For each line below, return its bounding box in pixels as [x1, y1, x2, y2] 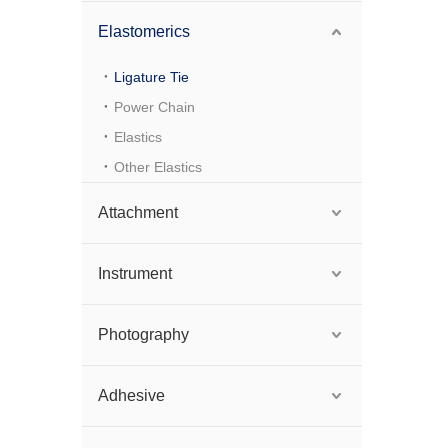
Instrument [98, 265, 172, 282]
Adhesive [98, 387, 165, 404]
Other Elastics [114, 159, 202, 175]
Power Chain [114, 99, 195, 115]
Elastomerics [98, 23, 190, 40]
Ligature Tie [114, 69, 189, 85]
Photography [98, 326, 189, 343]
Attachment [98, 204, 178, 221]
